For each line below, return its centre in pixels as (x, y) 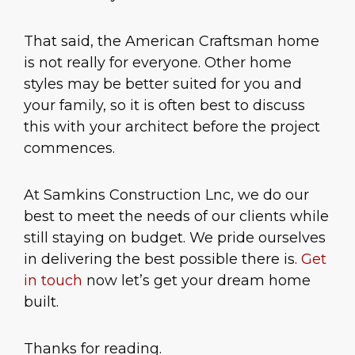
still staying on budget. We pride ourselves (175, 238)
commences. (69, 148)
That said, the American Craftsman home (172, 41)
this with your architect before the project (172, 126)
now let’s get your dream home (197, 281)
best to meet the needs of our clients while (176, 217)
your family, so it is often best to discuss (164, 105)
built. (41, 302)
